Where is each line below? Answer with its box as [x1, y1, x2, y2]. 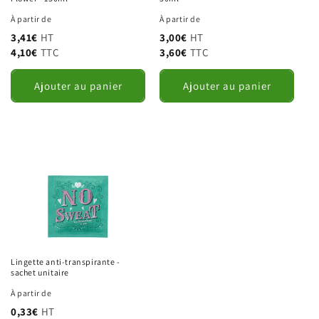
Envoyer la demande [175, 2, 263, 16]
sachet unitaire [11, 267, 69, 278]
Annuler [115, 2, 150, 16]
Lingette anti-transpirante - [11, 256, 120, 267]
